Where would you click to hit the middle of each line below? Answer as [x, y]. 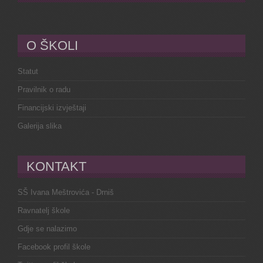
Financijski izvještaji [52, 107]
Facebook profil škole [54, 247]
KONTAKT [56, 166]
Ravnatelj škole [44, 210]
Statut [28, 71]
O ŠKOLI [52, 45]
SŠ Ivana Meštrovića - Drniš [66, 192]
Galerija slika [40, 126]
